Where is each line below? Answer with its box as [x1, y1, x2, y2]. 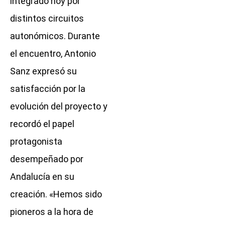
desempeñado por [10, 153, 83, 164]
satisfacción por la [10, 83, 85, 94]
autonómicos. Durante [10, 30, 100, 41]
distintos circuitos [10, 13, 84, 24]
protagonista [10, 136, 62, 147]
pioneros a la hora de [10, 206, 93, 217]
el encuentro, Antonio [10, 48, 96, 59]
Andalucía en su [10, 171, 74, 182]
